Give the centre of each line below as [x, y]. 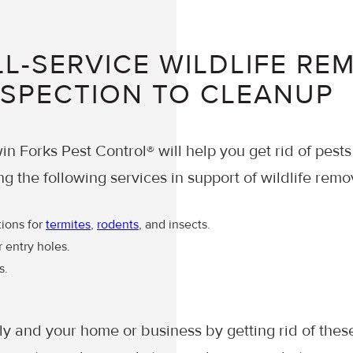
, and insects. [175, 224]
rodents [118, 224]
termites [68, 224]
